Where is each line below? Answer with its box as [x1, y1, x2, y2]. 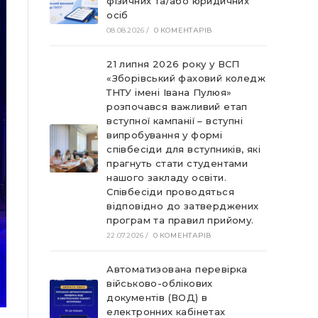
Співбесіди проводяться [106, 186, 235, 197]
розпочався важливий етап [106, 101, 248, 112]
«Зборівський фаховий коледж [106, 72, 266, 84]
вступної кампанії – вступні [106, 115, 243, 126]
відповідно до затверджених [106, 200, 259, 212]
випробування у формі [106, 129, 223, 141]
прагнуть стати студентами [106, 158, 248, 169]
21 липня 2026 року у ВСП [106, 58, 240, 70]
